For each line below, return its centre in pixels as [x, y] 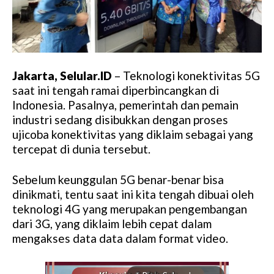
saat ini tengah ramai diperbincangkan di [116, 91]
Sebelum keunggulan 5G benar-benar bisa [118, 180]
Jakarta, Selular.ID [62, 76]
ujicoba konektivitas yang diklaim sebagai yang [133, 135]
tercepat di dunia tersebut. [81, 149]
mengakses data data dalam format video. [120, 239]
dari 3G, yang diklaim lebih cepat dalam [112, 224]
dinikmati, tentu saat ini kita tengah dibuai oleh [133, 194]
